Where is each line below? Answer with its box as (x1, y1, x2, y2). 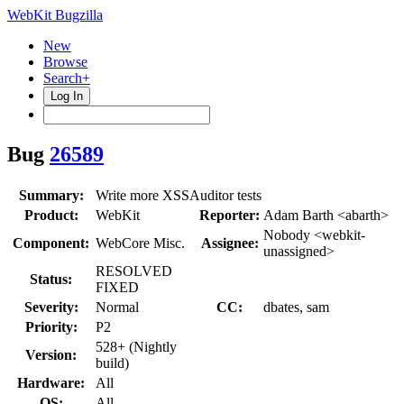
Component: (13, 234, 89, 251)
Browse (43, 54, 87, 69)
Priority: (24, 318, 78, 335)
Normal (96, 298, 139, 315)
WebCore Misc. (96, 234, 185, 251)
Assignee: (200, 234, 259, 251)
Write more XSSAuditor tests (96, 187, 262, 203)
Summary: (18, 187, 84, 203)
